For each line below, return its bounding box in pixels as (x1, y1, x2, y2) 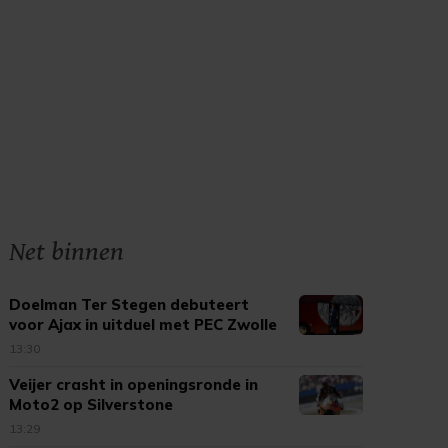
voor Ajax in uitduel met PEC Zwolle (9, 315, 278, 334)
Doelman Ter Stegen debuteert (9, 295, 250, 314)
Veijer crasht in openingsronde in (9, 375, 259, 394)
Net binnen (9, 236, 125, 268)
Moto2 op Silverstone (9, 395, 174, 414)
